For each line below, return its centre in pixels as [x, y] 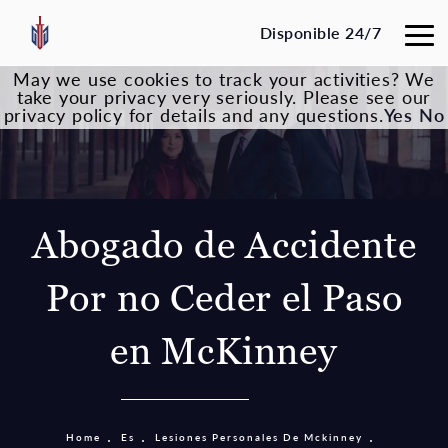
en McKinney [224, 351]
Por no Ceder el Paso [224, 298]
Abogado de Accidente [224, 245]
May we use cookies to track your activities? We [224, 78]
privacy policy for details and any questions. [193, 114]
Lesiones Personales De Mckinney [258, 437]
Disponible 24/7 [320, 32]
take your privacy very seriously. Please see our [224, 96]
